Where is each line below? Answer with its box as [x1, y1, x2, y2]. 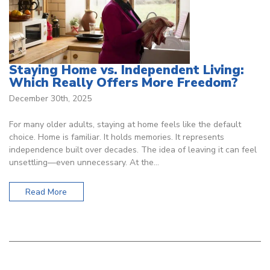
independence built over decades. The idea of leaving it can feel [9, 144, 257, 156]
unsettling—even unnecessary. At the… [9, 157, 159, 169]
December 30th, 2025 [9, 93, 92, 105]
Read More [25, 186, 67, 198]
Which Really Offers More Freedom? [9, 74, 238, 91]
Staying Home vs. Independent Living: [9, 61, 244, 78]
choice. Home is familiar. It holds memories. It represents [9, 131, 224, 143]
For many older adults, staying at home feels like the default [9, 119, 241, 131]
